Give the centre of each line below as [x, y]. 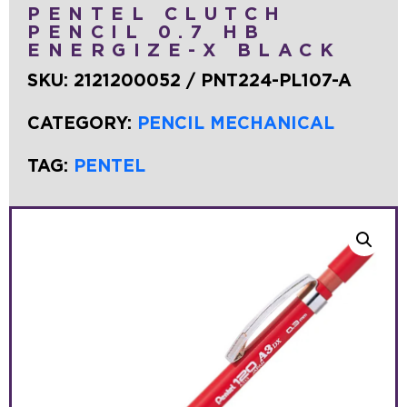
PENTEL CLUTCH [157, 14]
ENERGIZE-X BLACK [184, 50]
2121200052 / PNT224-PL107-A [213, 81]
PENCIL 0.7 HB [147, 32]
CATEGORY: [82, 124]
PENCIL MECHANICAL [236, 124]
